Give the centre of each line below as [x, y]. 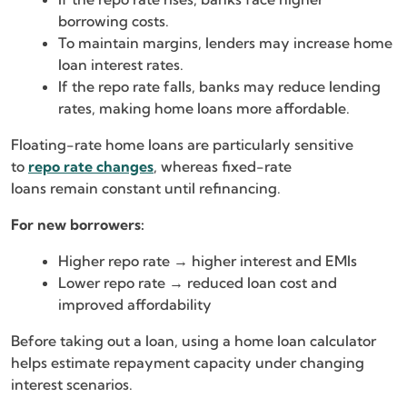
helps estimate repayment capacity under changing [188, 362]
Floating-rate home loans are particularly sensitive [182, 144]
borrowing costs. [114, 20]
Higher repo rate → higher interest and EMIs [208, 260]
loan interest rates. [121, 64]
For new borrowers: [78, 224]
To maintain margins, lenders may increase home [225, 42]
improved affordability [135, 304]
